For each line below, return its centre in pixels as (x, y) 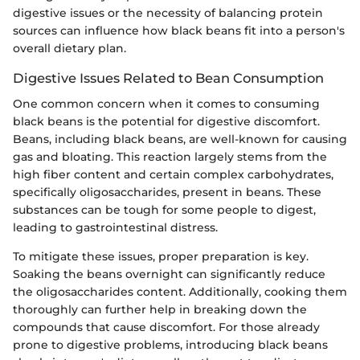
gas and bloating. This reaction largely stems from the (170, 157)
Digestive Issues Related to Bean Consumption (168, 78)
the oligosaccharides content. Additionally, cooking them (180, 292)
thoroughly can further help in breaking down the (160, 309)
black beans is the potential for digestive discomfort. (166, 121)
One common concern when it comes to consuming (166, 104)
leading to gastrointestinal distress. (115, 227)
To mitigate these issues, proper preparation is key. (161, 256)
